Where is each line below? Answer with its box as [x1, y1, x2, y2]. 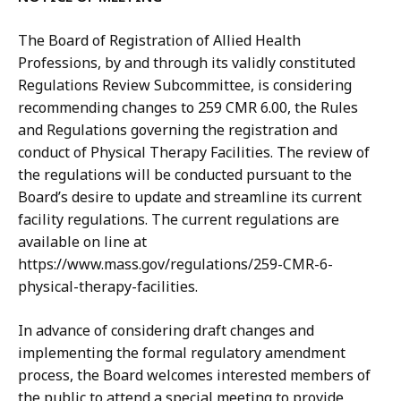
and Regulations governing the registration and [18, 120, 337, 141]
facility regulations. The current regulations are [18, 209, 339, 230]
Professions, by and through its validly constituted [18, 53, 355, 73]
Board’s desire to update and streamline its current [18, 187, 362, 208]
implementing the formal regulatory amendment [18, 343, 346, 363]
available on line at [18, 232, 147, 252]
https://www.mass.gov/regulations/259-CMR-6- [18, 254, 333, 275]
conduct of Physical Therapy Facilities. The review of [18, 142, 370, 163]
